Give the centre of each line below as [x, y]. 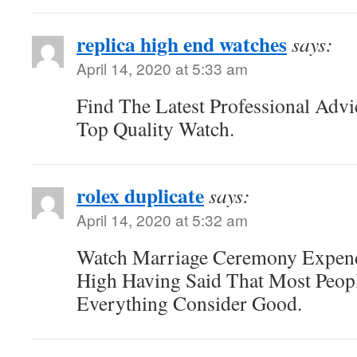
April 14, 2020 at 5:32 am [162, 220]
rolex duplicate [140, 195]
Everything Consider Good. [189, 303]
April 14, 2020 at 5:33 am [162, 68]
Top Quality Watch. [155, 128]
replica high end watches [182, 44]
